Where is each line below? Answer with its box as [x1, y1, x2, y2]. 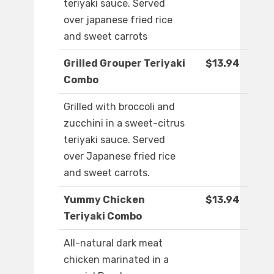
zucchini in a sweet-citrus [64, 117, 185, 130]
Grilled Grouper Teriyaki [64, 57, 185, 70]
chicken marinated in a [64, 254, 169, 266]
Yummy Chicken [64, 194, 145, 206]
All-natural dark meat [64, 237, 163, 250]
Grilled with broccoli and [64, 101, 175, 113]
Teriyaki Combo [64, 210, 142, 223]
